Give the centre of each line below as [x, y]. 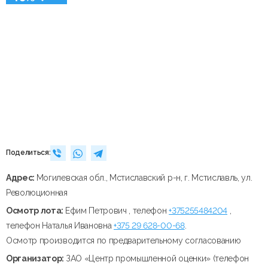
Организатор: [36, 258]
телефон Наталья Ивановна [60, 225]
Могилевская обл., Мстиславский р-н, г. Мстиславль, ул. [144, 177]
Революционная [37, 192]
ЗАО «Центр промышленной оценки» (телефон [157, 258]
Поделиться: [28, 153]
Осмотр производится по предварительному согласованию [124, 240]
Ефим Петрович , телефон [117, 210]
